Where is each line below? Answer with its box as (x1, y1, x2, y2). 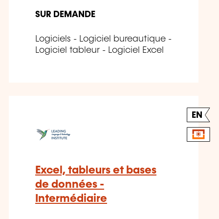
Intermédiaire (35, 193, 107, 205)
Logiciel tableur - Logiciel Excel (35, 46, 164, 55)
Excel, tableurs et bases (35, 165, 156, 176)
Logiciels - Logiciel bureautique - (35, 35, 172, 44)
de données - (35, 179, 104, 191)
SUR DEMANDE (35, 10, 95, 20)
